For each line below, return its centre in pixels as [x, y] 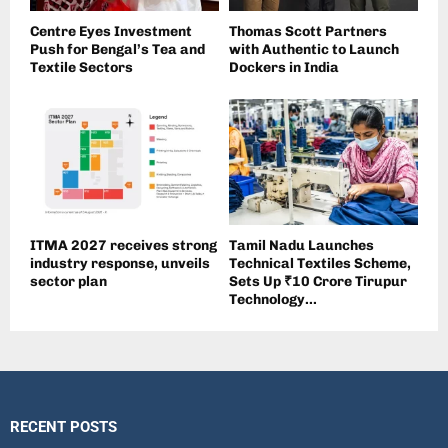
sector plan [68, 282]
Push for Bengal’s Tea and [117, 50]
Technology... [273, 300]
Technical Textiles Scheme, [320, 264]
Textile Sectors [81, 68]
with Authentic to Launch [314, 50]
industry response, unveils [120, 264]
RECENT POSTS [63, 427]
